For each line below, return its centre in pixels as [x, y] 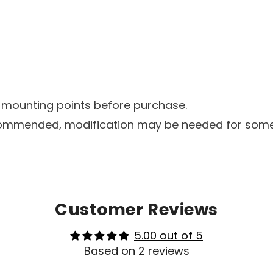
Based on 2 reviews [136, 251]
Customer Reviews [136, 210]
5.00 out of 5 [168, 236]
